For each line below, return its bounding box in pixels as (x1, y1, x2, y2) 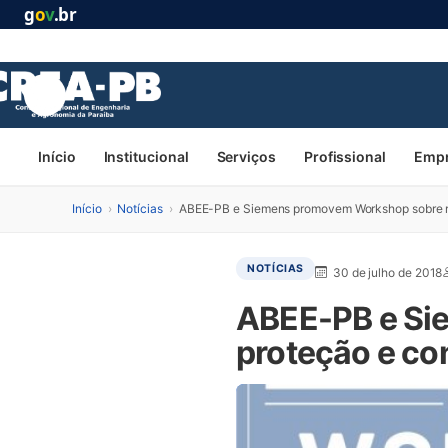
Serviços (216, 148, 276, 165)
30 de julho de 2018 (332, 264, 443, 280)
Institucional (103, 148, 189, 165)
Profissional (303, 148, 386, 165)
